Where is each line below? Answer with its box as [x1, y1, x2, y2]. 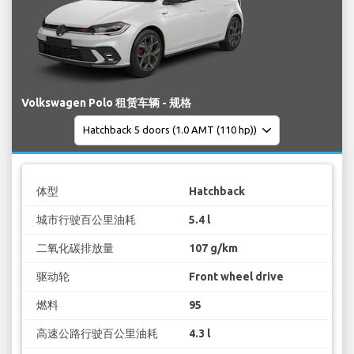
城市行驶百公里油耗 [36, 213, 136, 227]
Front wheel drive [189, 270, 284, 284]
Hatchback [189, 185, 245, 198]
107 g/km [189, 242, 238, 255]
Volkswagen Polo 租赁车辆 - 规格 [21, 96, 191, 109]
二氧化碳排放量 [36, 242, 114, 255]
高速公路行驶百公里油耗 [36, 327, 158, 341]
